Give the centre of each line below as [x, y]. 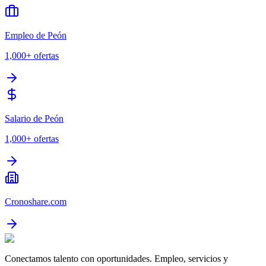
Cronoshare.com [36, 202]
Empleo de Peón [36, 36]
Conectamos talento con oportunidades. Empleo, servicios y [116, 259]
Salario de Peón [34, 119]
